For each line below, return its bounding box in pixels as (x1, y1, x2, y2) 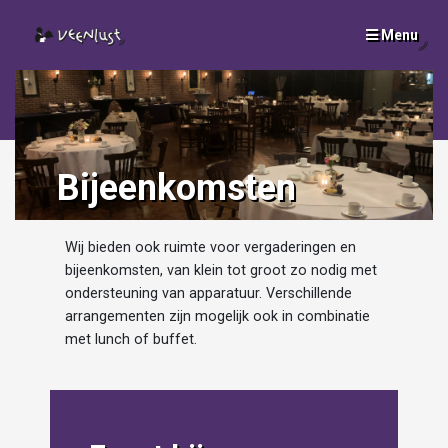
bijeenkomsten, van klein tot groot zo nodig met (64, 262, 377, 280)
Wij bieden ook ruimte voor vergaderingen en (64, 239, 356, 257)
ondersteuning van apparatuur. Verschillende (64, 285, 352, 303)
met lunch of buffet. (64, 331, 197, 349)
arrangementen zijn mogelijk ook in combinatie (64, 308, 370, 326)
